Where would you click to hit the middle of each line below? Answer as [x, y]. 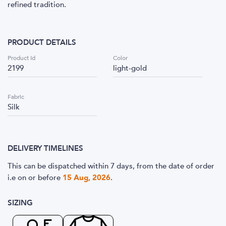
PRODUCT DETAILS [42, 42]
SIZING [20, 203]
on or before [39, 178]
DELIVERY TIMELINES [45, 148]
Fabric [16, 97]
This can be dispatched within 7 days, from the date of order [111, 166]
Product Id [21, 58]
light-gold [130, 68]
